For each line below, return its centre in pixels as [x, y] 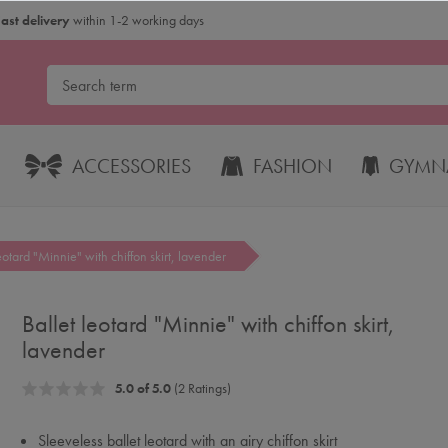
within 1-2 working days [137, 19]
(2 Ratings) [200, 388]
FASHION [292, 166]
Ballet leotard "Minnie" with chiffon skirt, [208, 323]
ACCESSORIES [132, 166]
